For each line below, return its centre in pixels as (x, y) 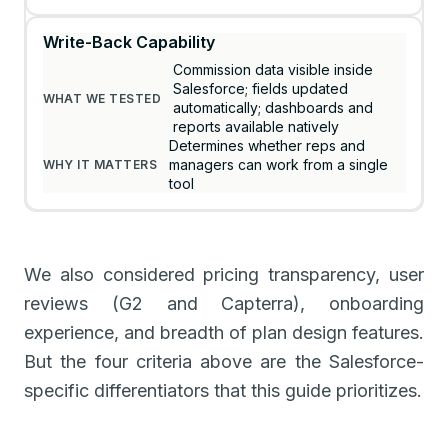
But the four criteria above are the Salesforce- (224, 361)
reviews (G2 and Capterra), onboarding (224, 303)
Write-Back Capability (128, 42)
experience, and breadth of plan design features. (224, 332)
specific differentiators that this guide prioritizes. (223, 390)
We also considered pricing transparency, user (224, 274)
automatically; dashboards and (273, 108)
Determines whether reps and (267, 146)
